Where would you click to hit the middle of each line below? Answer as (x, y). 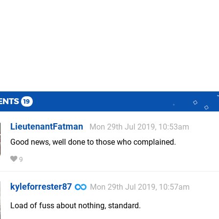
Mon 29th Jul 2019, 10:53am (139, 127)
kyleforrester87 (41, 187)
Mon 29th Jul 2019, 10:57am (140, 187)
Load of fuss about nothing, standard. (76, 206)
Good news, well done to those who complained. (93, 142)
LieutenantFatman (47, 127)
